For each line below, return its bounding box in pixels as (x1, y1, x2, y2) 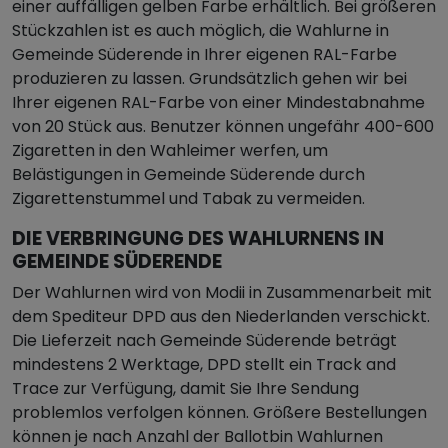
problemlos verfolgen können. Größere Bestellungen (12, 401, 427, 424)
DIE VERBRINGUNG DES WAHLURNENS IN (12, 225, 384, 252)
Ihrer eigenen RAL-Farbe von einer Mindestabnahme (12, 91, 425, 114)
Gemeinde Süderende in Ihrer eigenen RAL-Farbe (12, 43, 397, 66)
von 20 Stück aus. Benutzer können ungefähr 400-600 (12, 115, 434, 138)
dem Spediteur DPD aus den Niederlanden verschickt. (12, 305, 430, 328)
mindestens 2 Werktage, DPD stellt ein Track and (12, 353, 396, 376)
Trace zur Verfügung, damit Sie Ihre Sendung (12, 377, 359, 400)
